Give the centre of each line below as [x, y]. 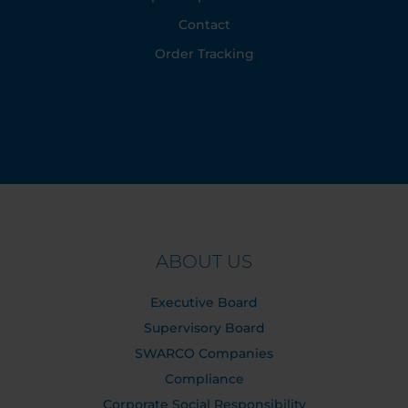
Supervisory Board [204, 328]
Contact [204, 25]
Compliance [204, 379]
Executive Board [204, 302]
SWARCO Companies [204, 353]
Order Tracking [204, 54]
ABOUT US [204, 261]
